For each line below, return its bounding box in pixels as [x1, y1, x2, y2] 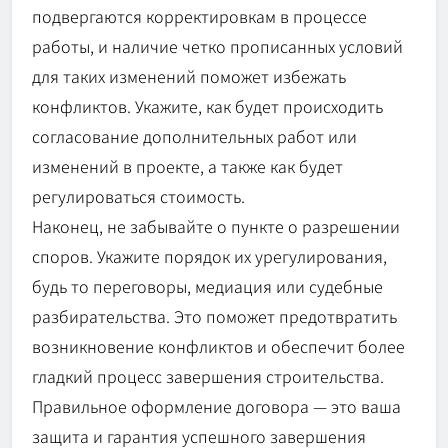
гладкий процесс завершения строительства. [32, 363, 384, 388]
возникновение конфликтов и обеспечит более [32, 333, 405, 358]
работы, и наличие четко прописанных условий [32, 33, 403, 58]
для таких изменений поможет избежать [32, 63, 346, 88]
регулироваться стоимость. [32, 183, 245, 208]
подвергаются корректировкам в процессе [32, 3, 367, 28]
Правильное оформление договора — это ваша [32, 393, 401, 418]
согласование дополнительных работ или [32, 123, 357, 148]
